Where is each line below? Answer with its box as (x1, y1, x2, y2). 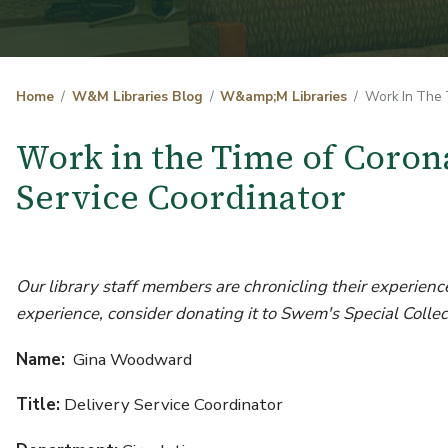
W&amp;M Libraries (220, 87, 348, 107)
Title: (16, 393, 61, 417)
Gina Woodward (65, 347, 193, 371)
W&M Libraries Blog (71, 87, 203, 107)
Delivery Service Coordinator (60, 393, 284, 417)
